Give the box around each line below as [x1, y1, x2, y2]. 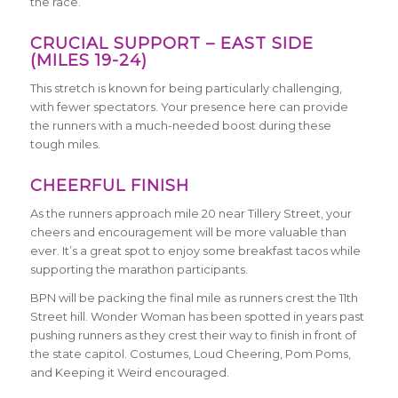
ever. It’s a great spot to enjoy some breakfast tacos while [29, 243, 361, 259]
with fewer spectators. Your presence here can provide [29, 99, 348, 115]
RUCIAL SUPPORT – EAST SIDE [42, 34, 314, 54]
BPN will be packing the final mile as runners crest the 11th [29, 291, 358, 306]
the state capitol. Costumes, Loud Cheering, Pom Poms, [29, 346, 351, 362]
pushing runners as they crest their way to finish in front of [29, 328, 356, 343]
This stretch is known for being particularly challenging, [29, 81, 342, 96]
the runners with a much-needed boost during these [29, 118, 331, 133]
